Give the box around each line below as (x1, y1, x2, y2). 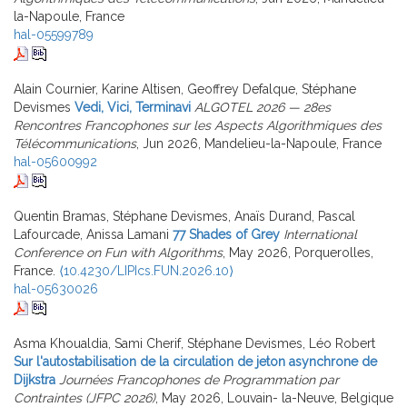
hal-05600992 (14, 154, 97, 169)
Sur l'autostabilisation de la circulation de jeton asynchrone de (14, 353, 377, 369)
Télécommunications (14, 135, 136, 151)
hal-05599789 (14, 26, 94, 42)
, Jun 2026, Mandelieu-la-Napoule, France (136, 135, 382, 151)
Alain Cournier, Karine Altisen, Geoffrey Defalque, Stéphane (14, 81, 356, 96)
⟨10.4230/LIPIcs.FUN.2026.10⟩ (59, 263, 233, 278)
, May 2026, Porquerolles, (223, 244, 373, 260)
